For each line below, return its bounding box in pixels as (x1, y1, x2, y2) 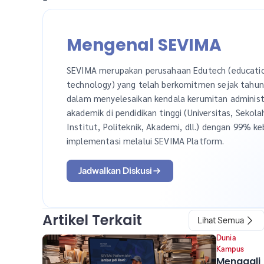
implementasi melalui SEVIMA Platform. (67, 135, 225, 147)
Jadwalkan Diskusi (78, 165, 152, 177)
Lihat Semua (197, 214, 245, 226)
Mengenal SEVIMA (67, 34, 222, 57)
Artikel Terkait (42, 210, 142, 230)
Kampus (216, 244, 244, 253)
